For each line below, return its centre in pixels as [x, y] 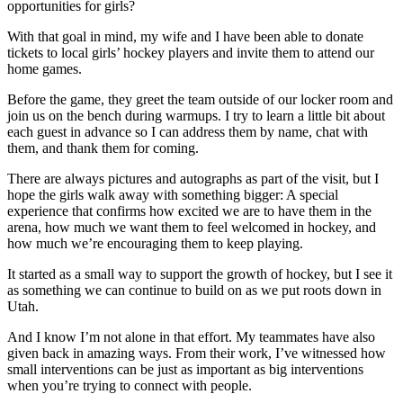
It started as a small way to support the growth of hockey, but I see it [200, 273]
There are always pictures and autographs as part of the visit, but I [193, 178]
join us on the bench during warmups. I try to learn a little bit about [196, 115]
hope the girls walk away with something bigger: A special [173, 194]
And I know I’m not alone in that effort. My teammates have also [191, 336]
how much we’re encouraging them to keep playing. [155, 243]
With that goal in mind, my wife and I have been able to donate [185, 36]
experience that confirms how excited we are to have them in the [189, 210]
